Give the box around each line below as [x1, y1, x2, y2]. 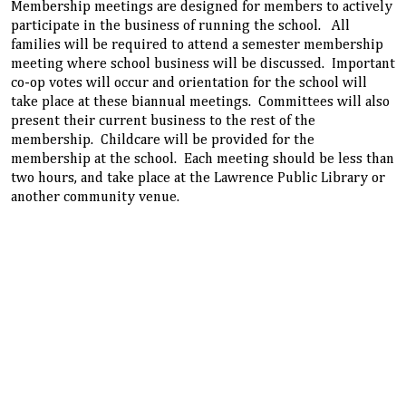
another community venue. [11, 190, 179, 206]
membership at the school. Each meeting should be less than [11, 152, 394, 168]
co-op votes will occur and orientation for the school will [11, 76, 367, 92]
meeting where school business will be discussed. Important [11, 57, 395, 72]
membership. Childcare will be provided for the [11, 133, 314, 149]
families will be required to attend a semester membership [11, 38, 383, 53]
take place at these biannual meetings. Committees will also [11, 95, 390, 111]
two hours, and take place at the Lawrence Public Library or [11, 171, 385, 187]
